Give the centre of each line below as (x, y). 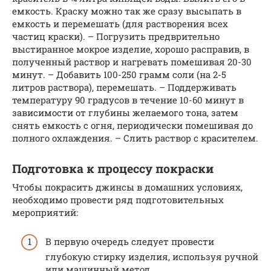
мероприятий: (45, 212)
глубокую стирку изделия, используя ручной (152, 256)
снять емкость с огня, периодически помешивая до (132, 125)
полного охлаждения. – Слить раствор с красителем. (135, 138)
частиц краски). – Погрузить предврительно (116, 36)
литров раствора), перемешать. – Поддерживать (124, 87)
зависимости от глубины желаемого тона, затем (125, 112)
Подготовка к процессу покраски (113, 168)
